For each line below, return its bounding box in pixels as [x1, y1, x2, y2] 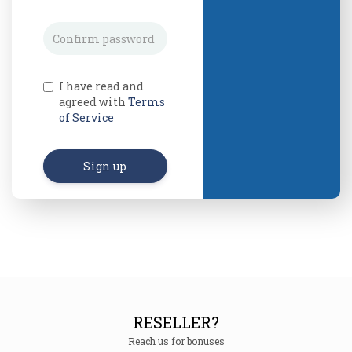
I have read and [59, 79, 144, 94]
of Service [59, 110, 114, 126]
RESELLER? [133, 312, 219, 333]
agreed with [59, 94, 128, 110]
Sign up [83, 159, 127, 174]
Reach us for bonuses [127, 335, 225, 348]
